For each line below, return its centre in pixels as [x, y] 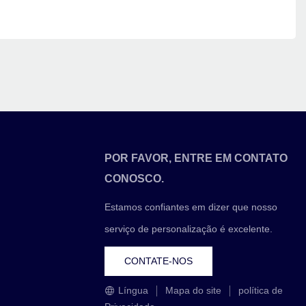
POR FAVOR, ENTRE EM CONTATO [196, 158]
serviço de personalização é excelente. [189, 228]
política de [261, 291]
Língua [135, 291]
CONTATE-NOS [159, 261]
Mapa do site [194, 291]
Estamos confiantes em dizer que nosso [191, 207]
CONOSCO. [135, 178]
